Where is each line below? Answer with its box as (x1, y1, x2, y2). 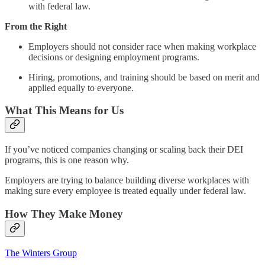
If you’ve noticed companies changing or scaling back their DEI (5, 144, 243, 155)
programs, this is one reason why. (5, 155, 129, 166)
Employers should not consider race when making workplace (28, 41, 256, 51)
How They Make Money (5, 207, 123, 220)
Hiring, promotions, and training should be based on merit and (28, 72, 260, 82)
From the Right (5, 21, 67, 31)
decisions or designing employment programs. (28, 51, 199, 62)
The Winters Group (5, 247, 77, 258)
